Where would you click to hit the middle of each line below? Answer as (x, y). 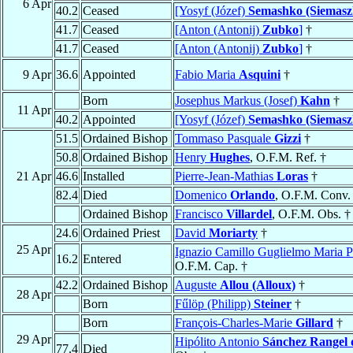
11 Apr (34, 110)
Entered (102, 259)
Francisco (201, 214)
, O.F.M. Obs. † (311, 214)
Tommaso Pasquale (225, 139)
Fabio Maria (207, 75)
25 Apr (34, 250)
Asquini (260, 75)
